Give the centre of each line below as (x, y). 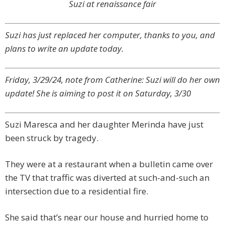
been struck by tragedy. (52, 138)
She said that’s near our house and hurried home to (107, 217)
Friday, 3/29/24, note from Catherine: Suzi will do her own (113, 80)
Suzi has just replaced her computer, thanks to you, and (110, 35)
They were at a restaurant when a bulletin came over (109, 164)
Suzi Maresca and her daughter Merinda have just (104, 125)
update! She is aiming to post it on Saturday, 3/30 (98, 93)
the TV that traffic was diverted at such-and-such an (107, 178)
